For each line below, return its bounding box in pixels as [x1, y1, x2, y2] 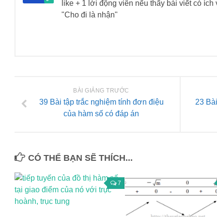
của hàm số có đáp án [63, 109, 139, 118]
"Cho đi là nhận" [62, 11, 118, 19]
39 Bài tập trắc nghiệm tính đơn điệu [39, 98, 164, 107]
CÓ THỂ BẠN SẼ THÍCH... [28, 153, 133, 163]
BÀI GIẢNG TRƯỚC [73, 87, 129, 94]
